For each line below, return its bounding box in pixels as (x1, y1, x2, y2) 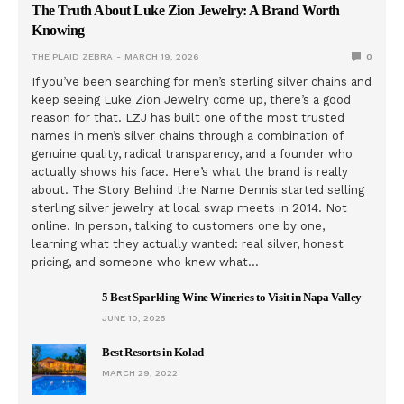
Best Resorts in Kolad (102, 344, 204, 359)
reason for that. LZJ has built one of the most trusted (32, 110, 345, 124)
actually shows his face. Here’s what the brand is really (32, 164, 349, 179)
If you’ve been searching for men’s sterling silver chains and (32, 74, 372, 88)
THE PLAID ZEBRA (32, 50, 113, 61)
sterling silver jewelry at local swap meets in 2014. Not (32, 200, 348, 215)
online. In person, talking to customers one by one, (32, 218, 326, 233)
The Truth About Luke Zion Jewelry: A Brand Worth (32, 2, 340, 18)
